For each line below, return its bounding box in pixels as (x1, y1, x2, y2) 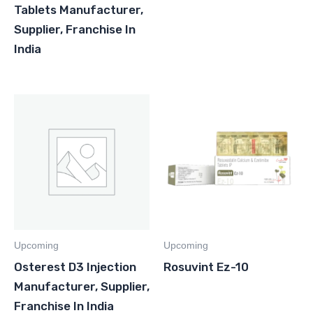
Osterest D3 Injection (14, 259, 136, 274)
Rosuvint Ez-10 (163, 259, 249, 274)
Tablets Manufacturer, (14, 2, 143, 17)
